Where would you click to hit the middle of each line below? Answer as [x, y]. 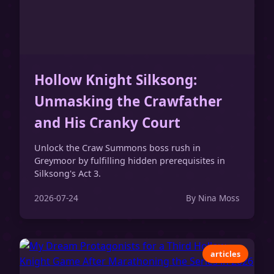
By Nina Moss [213, 198]
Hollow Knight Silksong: [116, 80]
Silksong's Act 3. [68, 173]
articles [226, 254]
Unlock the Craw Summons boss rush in [117, 147]
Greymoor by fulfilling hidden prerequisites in [130, 160]
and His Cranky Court [107, 123]
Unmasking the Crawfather [128, 102]
